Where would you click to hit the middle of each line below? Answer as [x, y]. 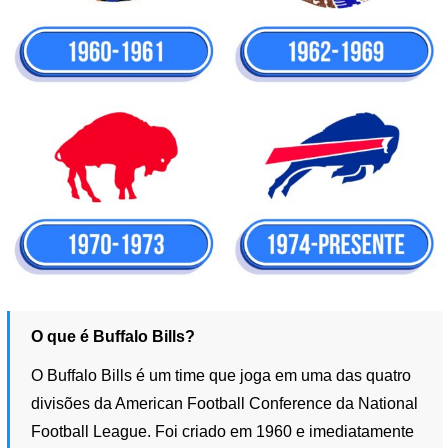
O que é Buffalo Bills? [113, 336]
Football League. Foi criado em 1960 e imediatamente [223, 432]
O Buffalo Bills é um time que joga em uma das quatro [221, 376]
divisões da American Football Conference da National [225, 404]
